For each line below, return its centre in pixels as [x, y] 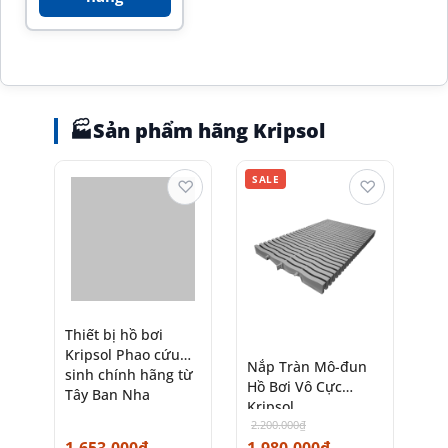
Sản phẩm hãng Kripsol [209, 130]
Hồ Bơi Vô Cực [294, 386]
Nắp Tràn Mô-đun [307, 366]
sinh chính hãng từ [129, 374]
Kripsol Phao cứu [122, 354]
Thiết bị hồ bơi [114, 334]
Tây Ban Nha [107, 394]
